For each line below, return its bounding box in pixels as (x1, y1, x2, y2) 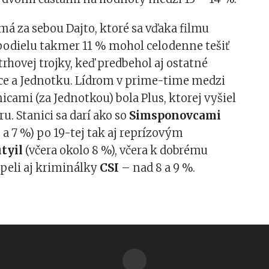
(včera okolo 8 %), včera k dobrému (23, 143, 208, 157)
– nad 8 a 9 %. (119, 160, 196, 175)
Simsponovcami (129, 108, 222, 122)
